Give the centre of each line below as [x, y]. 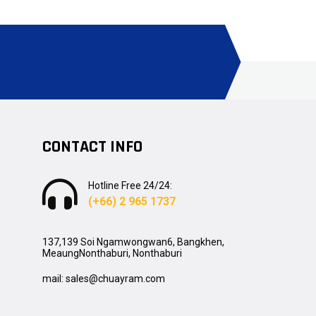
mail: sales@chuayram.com [103, 279]
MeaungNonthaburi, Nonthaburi [112, 253]
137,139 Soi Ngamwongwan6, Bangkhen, [134, 242]
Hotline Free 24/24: [130, 186]
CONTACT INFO [92, 147]
